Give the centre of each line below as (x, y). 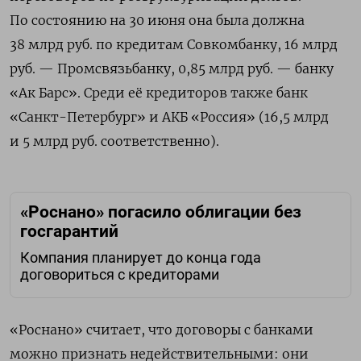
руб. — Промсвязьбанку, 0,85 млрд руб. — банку (172, 69)
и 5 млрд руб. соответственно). (114, 141)
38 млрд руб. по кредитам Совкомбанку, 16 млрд (174, 45)
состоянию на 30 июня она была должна (168, 21)
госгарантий (69, 232)
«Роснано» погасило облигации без (161, 212)
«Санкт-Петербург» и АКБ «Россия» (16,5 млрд (169, 117)
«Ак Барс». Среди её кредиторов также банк (159, 93)
